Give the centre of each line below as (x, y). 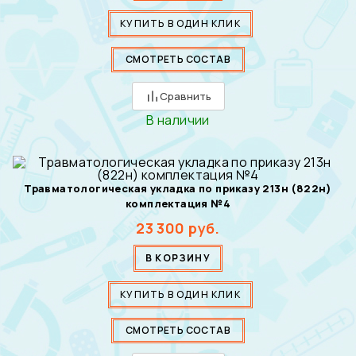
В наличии (178, 120)
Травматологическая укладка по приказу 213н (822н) (178, 188)
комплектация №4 (178, 203)
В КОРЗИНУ (178, 257)
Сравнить (185, 96)
